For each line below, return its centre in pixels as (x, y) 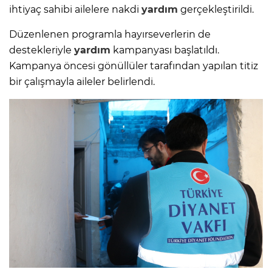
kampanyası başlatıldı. (165, 50)
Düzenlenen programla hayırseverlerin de (110, 35)
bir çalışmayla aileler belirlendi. (82, 82)
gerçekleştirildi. (216, 10)
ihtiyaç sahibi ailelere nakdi (75, 10)
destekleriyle (42, 50)
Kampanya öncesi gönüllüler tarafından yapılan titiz (134, 66)
